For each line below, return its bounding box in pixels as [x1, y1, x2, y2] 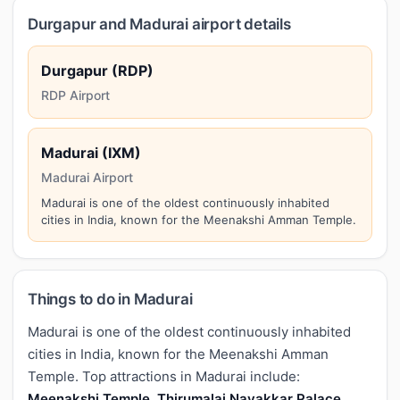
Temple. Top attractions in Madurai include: [28, 367, 300, 385]
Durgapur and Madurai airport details [28, 14, 291, 33]
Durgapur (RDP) [41, 61, 154, 79]
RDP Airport [41, 87, 110, 103]
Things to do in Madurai [28, 289, 193, 308]
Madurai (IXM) [41, 143, 141, 162]
